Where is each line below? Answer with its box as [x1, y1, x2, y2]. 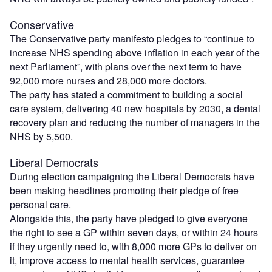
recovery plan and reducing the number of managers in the [10, 115, 260, 129]
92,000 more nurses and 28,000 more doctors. [10, 73, 207, 87]
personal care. [10, 197, 71, 211]
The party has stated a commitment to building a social [10, 87, 243, 101]
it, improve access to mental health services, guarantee [10, 253, 245, 267]
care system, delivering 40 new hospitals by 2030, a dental [10, 101, 260, 115]
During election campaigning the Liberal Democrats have [10, 169, 254, 183]
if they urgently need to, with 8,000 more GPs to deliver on [10, 239, 257, 253]
